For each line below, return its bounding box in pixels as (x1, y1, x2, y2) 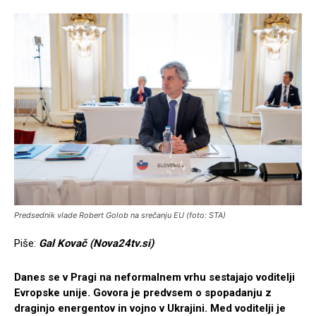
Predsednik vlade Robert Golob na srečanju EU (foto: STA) (14, 210, 226, 221)
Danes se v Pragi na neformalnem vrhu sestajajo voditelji (14, 271, 295, 284)
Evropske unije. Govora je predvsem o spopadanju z (14, 286, 272, 300)
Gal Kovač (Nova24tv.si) (39, 237, 154, 250)
